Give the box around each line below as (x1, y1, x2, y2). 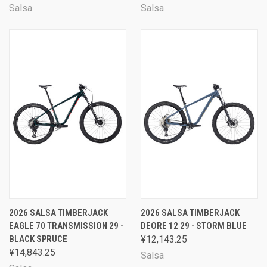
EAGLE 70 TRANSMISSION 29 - (9, 221, 123, 231)
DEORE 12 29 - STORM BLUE (141, 221, 247, 231)
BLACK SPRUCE (9, 234, 67, 244)
